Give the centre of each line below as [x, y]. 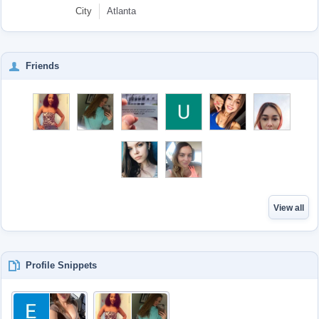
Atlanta [121, 11]
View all [289, 208]
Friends [42, 66]
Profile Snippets [61, 265]
